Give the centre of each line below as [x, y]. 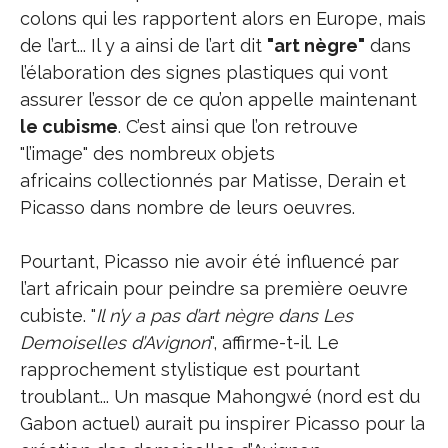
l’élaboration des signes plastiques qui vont [204, 72]
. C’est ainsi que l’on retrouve [238, 126]
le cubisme [69, 126]
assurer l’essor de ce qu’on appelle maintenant [218, 99]
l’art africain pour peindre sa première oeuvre [214, 288]
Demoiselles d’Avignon [115, 342]
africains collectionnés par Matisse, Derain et [213, 180]
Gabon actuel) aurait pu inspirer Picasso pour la [222, 423]
